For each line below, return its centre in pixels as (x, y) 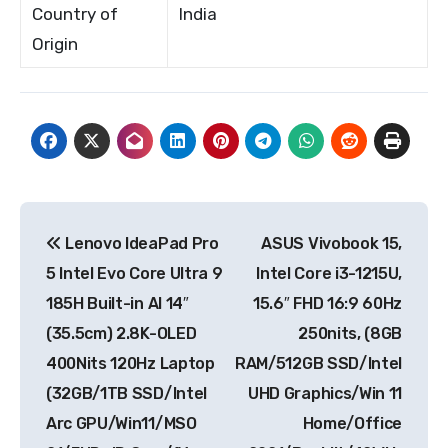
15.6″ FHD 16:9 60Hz (327, 303)
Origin (55, 43)
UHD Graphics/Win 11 (325, 393)
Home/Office (352, 423)
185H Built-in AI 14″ (117, 303)
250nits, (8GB (350, 333)
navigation (99, 261)
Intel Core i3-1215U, (329, 273)
